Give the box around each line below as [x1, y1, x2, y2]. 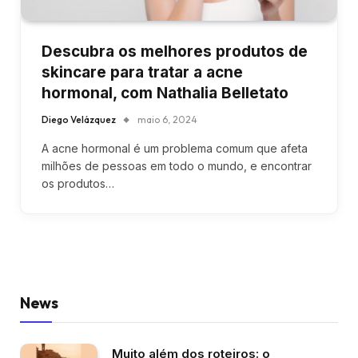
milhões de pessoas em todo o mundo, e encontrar [42, 158, 312, 173]
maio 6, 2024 [137, 113, 197, 125]
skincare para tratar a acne [42, 62, 243, 82]
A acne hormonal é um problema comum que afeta [42, 141, 308, 155]
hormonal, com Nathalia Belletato [42, 83, 288, 102]
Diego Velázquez [42, 113, 116, 125]
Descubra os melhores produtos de [42, 42, 308, 61]
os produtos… [42, 176, 114, 190]
